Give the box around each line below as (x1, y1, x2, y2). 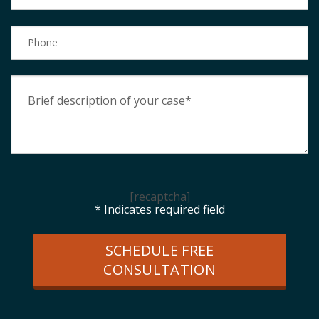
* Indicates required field (94, 201, 225, 217)
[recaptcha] (129, 188, 190, 204)
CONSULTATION (103, 259, 216, 279)
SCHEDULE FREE (105, 240, 214, 260)
